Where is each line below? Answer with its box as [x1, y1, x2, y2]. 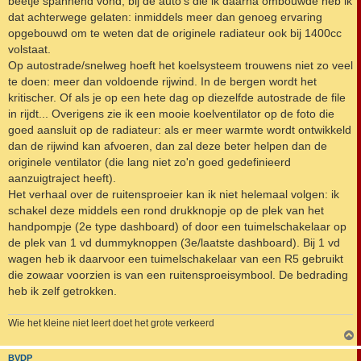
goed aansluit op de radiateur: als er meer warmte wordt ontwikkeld [8, 122, 351, 136]
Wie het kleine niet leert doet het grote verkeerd [8, 317, 214, 330]
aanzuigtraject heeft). [8, 171, 116, 185]
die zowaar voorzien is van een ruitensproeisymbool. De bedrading [8, 268, 348, 281]
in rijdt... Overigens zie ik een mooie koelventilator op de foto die [8, 106, 334, 120]
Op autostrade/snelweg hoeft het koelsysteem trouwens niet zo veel [8, 58, 353, 72]
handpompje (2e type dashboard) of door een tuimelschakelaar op [8, 219, 346, 233]
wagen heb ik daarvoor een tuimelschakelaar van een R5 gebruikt [8, 251, 343, 265]
